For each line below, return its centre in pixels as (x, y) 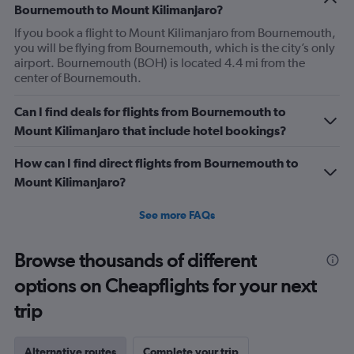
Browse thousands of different (135, 260)
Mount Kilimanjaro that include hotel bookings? (151, 130)
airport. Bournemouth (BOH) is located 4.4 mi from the (160, 63)
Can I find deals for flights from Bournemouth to (150, 111)
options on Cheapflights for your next (165, 286)
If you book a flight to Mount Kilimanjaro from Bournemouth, (175, 33)
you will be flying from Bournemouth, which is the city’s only (175, 48)
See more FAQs (177, 215)
